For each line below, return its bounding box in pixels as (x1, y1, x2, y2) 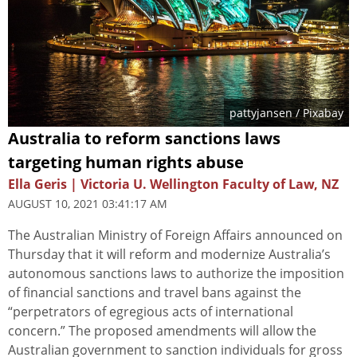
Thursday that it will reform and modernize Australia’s (8, 245, 331, 263)
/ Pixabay (292, 104, 343, 120)
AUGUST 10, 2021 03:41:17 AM (8, 195, 167, 211)
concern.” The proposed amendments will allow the (8, 321, 316, 339)
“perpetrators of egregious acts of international (8, 302, 293, 320)
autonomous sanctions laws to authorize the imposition (8, 264, 344, 282)
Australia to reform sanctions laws (8, 127, 280, 149)
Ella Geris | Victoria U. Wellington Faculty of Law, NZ (8, 175, 339, 193)
